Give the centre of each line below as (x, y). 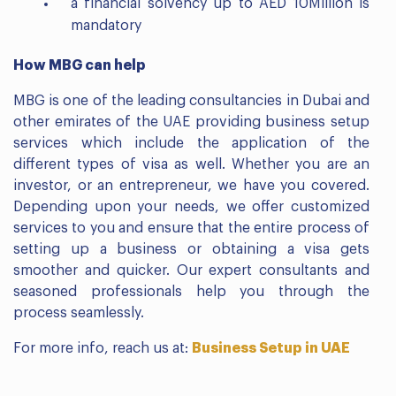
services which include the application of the (191, 143)
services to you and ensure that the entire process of (191, 228)
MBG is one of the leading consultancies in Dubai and (191, 100)
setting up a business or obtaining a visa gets (191, 249)
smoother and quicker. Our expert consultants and (191, 270)
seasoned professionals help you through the (191, 291)
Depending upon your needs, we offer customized (191, 206)
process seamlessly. (79, 312)
